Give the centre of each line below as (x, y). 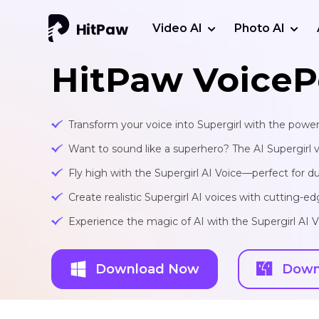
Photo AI (259, 28)
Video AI (177, 28)
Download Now (147, 269)
